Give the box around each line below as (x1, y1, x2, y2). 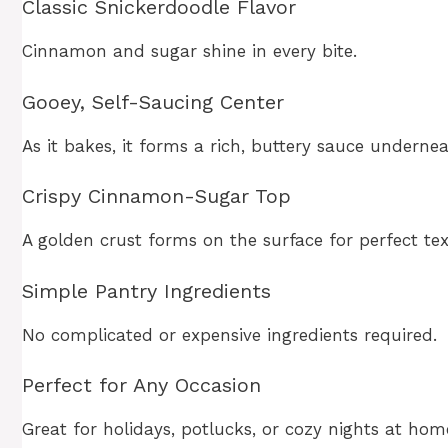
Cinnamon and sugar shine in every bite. (22, 41, 357, 62)
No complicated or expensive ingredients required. (22, 324, 437, 345)
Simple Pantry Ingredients (22, 278, 271, 303)
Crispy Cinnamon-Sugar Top (22, 184, 291, 209)
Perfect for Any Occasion (22, 373, 261, 398)
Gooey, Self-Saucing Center (22, 89, 284, 114)
